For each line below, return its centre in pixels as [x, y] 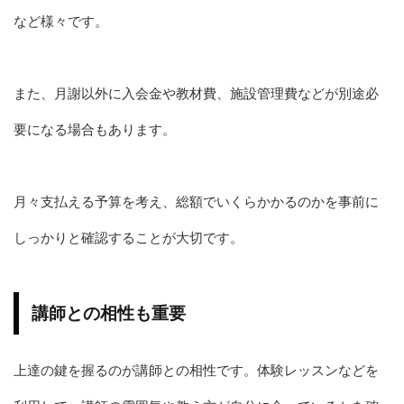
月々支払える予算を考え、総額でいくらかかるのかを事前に [196, 201]
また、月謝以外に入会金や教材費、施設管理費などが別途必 [196, 93]
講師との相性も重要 [109, 313]
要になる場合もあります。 [95, 129]
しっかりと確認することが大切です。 [129, 237]
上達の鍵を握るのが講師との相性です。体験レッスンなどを [196, 370]
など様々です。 [61, 21]
